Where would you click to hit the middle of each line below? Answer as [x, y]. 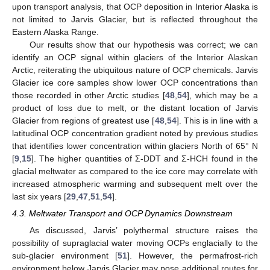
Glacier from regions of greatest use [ [83, 120]
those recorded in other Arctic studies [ [89, 95]
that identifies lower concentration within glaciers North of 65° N [135, 146]
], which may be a [222, 95]
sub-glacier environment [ [65, 256]
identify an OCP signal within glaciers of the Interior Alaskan [135, 57]
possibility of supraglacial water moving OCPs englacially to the [135, 243]
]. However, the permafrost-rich [193, 256]
